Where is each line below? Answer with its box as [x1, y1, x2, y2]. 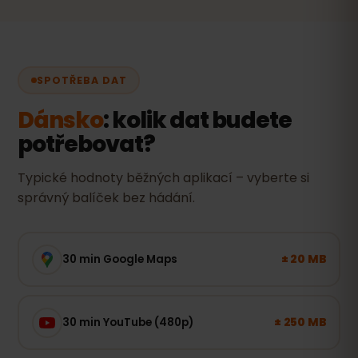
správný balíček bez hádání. [18, 189, 195, 207]
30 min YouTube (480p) [62, 314, 193, 330]
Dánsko [18, 105, 103, 136]
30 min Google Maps [62, 251, 177, 267]
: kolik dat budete [103, 105, 292, 136]
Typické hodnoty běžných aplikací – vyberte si [18, 169, 309, 187]
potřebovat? [18, 129, 155, 160]
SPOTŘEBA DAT [36, 73, 127, 87]
